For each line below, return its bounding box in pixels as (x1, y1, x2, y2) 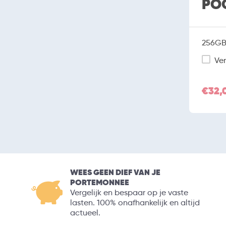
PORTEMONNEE (70, 177, 129, 188)
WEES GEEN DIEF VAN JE (70, 166, 160, 178)
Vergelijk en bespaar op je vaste (70, 187, 188, 197)
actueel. (70, 207, 100, 217)
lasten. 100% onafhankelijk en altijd (70, 197, 200, 207)
